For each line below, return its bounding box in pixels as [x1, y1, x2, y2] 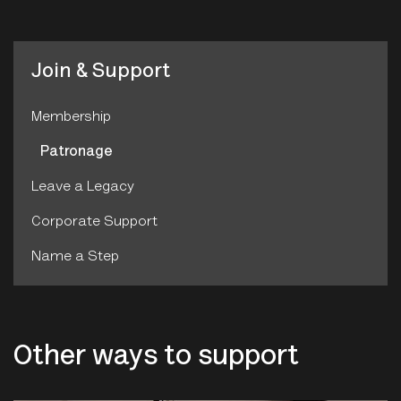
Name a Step [31, 250, 119, 265]
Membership [31, 110, 111, 125]
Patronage [40, 145, 113, 160]
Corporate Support [31, 215, 158, 230]
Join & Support [31, 62, 170, 82]
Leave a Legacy [31, 180, 134, 195]
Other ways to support [13, 344, 299, 373]
